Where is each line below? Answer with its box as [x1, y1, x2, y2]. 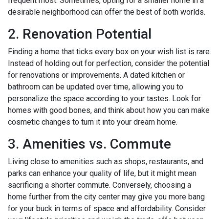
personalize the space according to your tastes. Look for [8, 94, 201, 104]
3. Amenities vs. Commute [8, 136, 171, 153]
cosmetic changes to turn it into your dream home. [8, 117, 177, 127]
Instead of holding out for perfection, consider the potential [8, 59, 209, 68]
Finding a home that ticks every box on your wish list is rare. [8, 47, 211, 57]
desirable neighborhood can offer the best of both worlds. [8, 7, 205, 17]
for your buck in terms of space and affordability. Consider [8, 204, 206, 214]
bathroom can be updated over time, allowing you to [8, 82, 183, 92]
